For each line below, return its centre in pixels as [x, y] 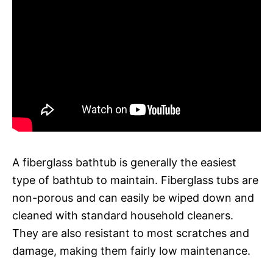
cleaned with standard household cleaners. [123, 215]
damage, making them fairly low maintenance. [131, 250]
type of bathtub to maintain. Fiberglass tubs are [135, 180]
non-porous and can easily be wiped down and [133, 197]
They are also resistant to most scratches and [131, 233]
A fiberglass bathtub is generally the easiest [124, 162]
